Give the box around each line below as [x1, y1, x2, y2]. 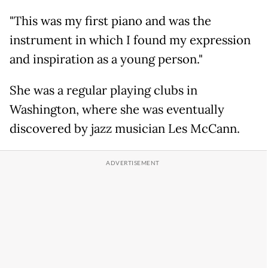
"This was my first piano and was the [10, 13, 211, 29]
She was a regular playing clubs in [10, 83, 197, 99]
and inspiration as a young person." [10, 51, 203, 68]
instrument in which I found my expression [10, 32, 251, 48]
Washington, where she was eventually [10, 102, 224, 118]
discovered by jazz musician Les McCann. [10, 121, 240, 137]
